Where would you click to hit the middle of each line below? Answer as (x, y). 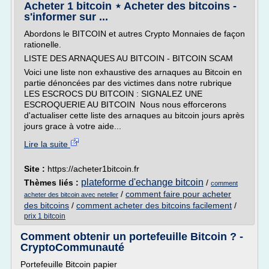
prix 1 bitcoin (45, 216)
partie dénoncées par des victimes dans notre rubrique (128, 83)
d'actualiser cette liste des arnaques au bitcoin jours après (134, 115)
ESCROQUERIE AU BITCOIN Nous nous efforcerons (125, 104)
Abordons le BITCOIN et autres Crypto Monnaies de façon (134, 34)
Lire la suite (47, 144)
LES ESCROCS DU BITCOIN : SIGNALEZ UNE (113, 94)
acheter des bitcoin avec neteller (71, 195)
